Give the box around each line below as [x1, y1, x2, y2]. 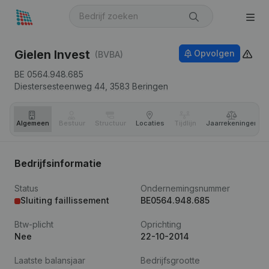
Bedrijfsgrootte [141, 255, 200, 265]
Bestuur [59, 119, 85, 127]
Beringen [132, 81, 168, 91]
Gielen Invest [14, 47, 90, 62]
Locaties [136, 119, 165, 127]
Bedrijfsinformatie [14, 157, 101, 169]
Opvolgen [194, 48, 235, 58]
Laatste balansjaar [14, 255, 85, 265]
